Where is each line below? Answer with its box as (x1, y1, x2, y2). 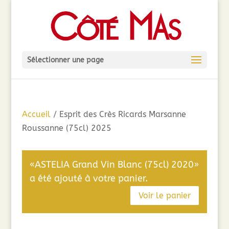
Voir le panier (139, 190, 191, 200)
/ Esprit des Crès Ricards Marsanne (50, 109, 186, 119)
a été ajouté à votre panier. (29, 173, 148, 184)
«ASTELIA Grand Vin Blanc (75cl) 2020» (29, 159, 199, 170)
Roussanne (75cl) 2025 (21, 123, 111, 133)
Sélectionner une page (27, 56, 104, 64)
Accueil (21, 109, 51, 119)
